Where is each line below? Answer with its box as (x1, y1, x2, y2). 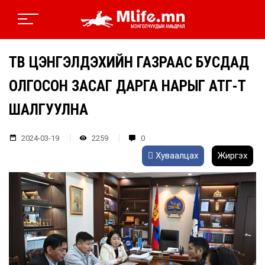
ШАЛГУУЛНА (9, 101, 88, 119)
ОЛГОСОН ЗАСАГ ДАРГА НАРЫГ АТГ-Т (9, 77, 246, 95)
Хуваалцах (153, 150, 198, 161)
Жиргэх (218, 150, 247, 161)
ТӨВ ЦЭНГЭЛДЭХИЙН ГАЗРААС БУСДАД (9, 54, 249, 72)
